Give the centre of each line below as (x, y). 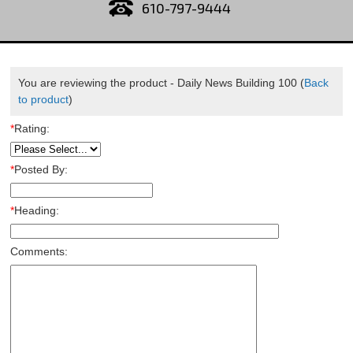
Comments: (39, 251)
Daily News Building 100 (237, 83)
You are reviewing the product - (97, 83)
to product (43, 99)
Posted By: (41, 169)
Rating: (32, 128)
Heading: (36, 210)
